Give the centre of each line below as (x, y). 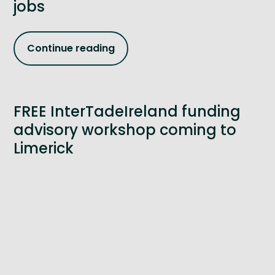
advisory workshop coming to (125, 130)
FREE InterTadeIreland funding (127, 111)
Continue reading (71, 48)
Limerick (44, 148)
